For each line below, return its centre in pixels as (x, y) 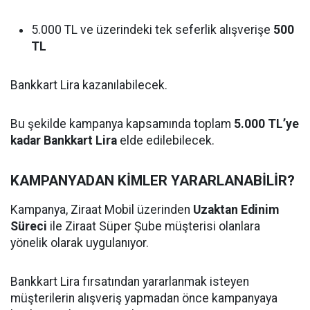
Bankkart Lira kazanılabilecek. (89, 85)
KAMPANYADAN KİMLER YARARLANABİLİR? (153, 181)
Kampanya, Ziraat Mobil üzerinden (102, 210)
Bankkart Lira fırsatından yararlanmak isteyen (130, 282)
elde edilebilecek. (166, 140)
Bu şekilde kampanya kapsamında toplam (122, 124)
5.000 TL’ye (266, 124)
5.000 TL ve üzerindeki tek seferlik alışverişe (152, 30)
